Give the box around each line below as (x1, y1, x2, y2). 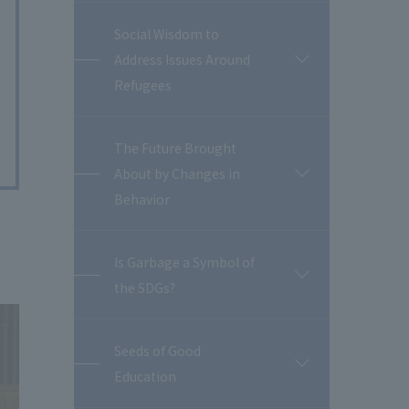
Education (114, 367, 176, 385)
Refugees (114, 76, 172, 94)
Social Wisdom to (114, 25, 219, 43)
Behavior (114, 190, 170, 208)
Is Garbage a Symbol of (114, 253, 255, 271)
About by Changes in (114, 164, 240, 183)
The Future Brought (114, 139, 236, 157)
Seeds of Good (114, 341, 201, 360)
